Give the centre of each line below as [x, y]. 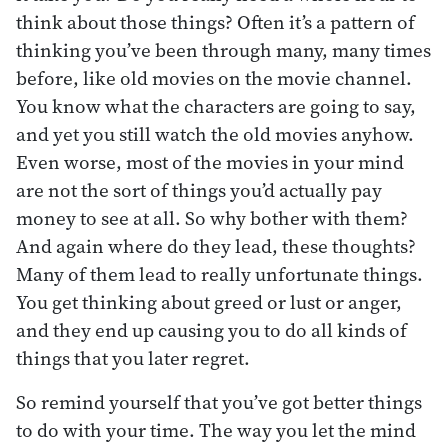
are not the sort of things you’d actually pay [199, 189]
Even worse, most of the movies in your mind [210, 161]
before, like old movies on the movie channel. [214, 77]
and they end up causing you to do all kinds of [211, 329]
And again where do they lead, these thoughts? [216, 245]
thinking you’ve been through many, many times [223, 49]
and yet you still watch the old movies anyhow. [215, 133]
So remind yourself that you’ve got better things [219, 401]
